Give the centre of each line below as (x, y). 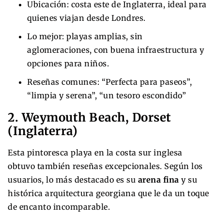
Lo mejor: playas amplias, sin (85, 36)
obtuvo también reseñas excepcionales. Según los (105, 166)
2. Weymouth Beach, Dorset (90, 117)
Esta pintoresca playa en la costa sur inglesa (95, 152)
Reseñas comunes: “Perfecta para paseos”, (109, 82)
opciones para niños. (68, 63)
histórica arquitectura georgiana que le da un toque (108, 193)
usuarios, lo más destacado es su (73, 179)
